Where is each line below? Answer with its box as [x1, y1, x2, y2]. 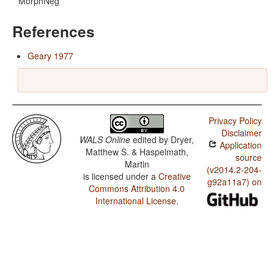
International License [95, 194, 176, 207]
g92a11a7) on [207, 176, 262, 188]
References [12, 20, 95, 43]
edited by [130, 133, 171, 146]
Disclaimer [221, 127, 262, 139]
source [235, 151, 262, 164]
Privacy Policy [208, 114, 262, 127]
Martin [124, 158, 149, 171]
